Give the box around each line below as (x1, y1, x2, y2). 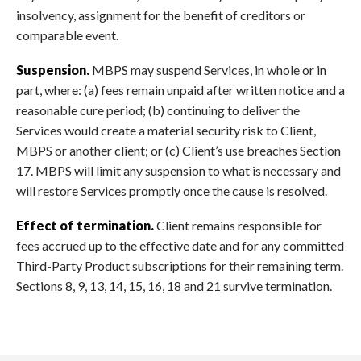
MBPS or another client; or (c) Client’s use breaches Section (16, 142, 341, 158)
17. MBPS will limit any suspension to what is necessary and (16, 162, 341, 178)
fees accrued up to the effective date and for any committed (16, 237, 344, 253)
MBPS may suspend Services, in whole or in (89, 61, 326, 77)
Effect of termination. (16, 217, 154, 233)
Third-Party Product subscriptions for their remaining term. (16, 257, 343, 273)
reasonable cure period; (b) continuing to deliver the (16, 102, 300, 118)
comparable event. (16, 27, 118, 44)
